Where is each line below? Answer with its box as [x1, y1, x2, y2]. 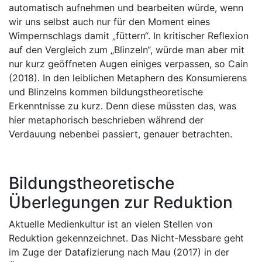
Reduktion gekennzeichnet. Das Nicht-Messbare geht [9, 232, 244, 244]
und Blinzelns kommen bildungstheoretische [9, 86, 203, 98]
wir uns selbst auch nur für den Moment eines [9, 16, 210, 27]
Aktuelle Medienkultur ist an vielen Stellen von [9, 218, 212, 230]
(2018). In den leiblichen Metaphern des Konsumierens [9, 72, 247, 84]
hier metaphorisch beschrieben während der [9, 114, 204, 126]
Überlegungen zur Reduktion [9, 192, 233, 212]
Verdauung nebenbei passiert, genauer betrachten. [9, 128, 232, 140]
